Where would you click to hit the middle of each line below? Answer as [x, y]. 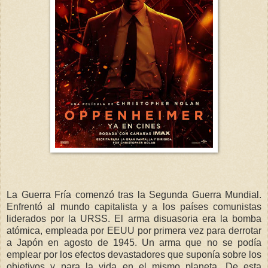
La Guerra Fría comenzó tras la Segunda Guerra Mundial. [134, 194]
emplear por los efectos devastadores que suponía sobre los [134, 254]
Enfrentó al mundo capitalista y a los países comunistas [134, 206]
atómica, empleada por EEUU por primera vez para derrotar [134, 230]
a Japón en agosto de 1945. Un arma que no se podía [134, 242]
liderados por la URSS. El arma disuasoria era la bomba [134, 218]
